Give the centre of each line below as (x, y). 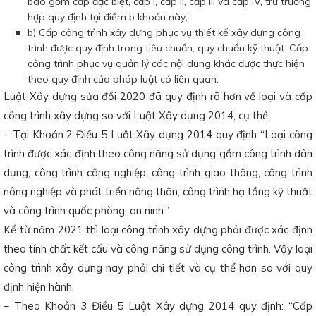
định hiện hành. (39, 287)
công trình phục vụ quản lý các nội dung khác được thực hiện (166, 63)
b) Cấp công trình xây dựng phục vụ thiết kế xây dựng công (164, 32)
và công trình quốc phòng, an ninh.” (86, 211)
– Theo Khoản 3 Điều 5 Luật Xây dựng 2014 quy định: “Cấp (158, 306)
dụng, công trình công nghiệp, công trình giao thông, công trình (158, 172)
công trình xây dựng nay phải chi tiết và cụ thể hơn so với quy (158, 268)
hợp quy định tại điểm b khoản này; (108, 17)
